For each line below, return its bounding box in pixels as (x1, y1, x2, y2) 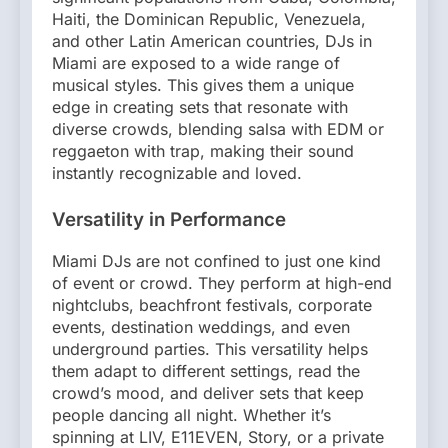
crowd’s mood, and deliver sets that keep (52, 383, 364, 404)
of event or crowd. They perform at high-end (52, 273, 392, 294)
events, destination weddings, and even (52, 317, 350, 338)
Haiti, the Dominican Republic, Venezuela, (52, 9, 366, 30)
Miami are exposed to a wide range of (52, 53, 340, 74)
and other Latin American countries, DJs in (52, 31, 372, 52)
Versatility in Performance (52, 208, 286, 232)
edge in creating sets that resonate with (52, 97, 348, 118)
